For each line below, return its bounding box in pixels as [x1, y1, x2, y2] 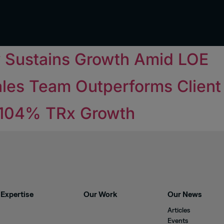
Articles [167, 206, 190, 214]
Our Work [83, 189, 117, 199]
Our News [167, 189, 202, 199]
